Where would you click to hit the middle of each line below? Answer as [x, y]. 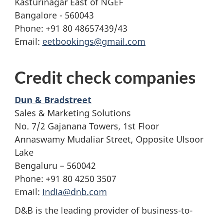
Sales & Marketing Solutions [73, 113]
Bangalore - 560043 [54, 15]
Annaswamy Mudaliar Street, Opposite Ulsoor [109, 139]
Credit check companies [105, 77]
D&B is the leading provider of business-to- [104, 210]
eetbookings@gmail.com [94, 41]
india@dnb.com [75, 191]
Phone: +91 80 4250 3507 [65, 178]
